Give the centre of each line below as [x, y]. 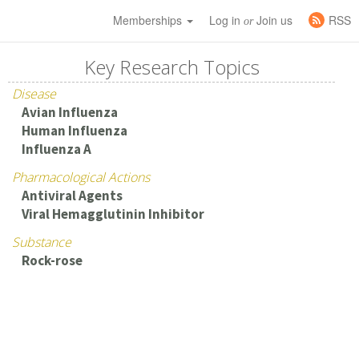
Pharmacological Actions [81, 177]
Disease [34, 94]
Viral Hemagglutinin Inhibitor [113, 214]
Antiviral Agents [72, 196]
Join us [273, 20]
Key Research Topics [171, 67]
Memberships [149, 20]
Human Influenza [74, 131]
